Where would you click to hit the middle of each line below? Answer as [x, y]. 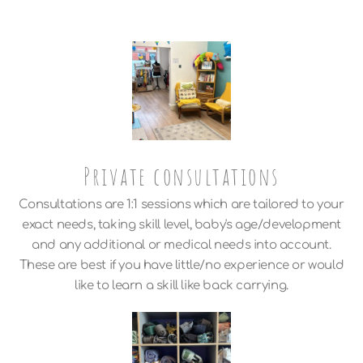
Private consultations [181, 177]
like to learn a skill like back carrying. [181, 286]
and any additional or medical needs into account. [181, 246]
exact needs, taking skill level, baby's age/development [181, 225]
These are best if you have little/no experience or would [181, 266]
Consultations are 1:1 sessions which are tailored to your [181, 205]
